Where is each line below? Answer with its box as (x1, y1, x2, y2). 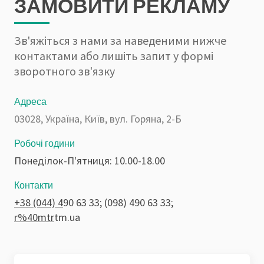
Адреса (14, 95, 47, 107)
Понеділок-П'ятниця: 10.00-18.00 (14, 153, 165, 167)
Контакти (14, 179, 53, 190)
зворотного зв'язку (14, 63, 115, 78)
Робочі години (14, 137, 75, 148)
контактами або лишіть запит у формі (14, 48, 213, 63)
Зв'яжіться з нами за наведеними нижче (14, 32, 226, 48)
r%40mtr (14, 210, 54, 224)
